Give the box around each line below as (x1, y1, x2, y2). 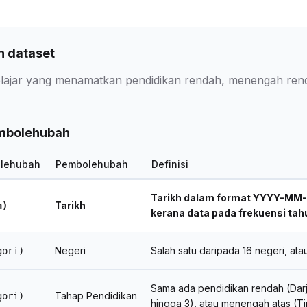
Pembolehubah (55, 158, 128, 170)
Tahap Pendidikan (54, 290, 137, 302)
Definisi (151, 158, 188, 170)
